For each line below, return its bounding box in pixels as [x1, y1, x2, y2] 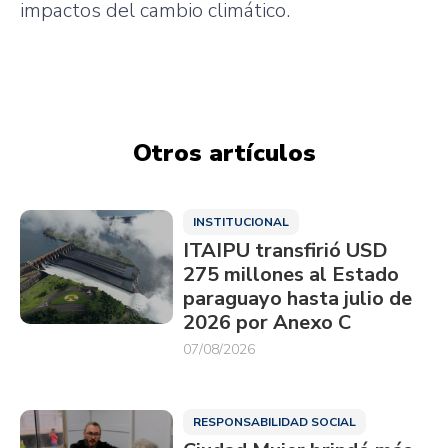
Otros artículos [132, 136, 316, 169]
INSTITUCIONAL [192, 213, 289, 230]
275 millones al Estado [182, 260, 399, 288]
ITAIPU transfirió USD [182, 236, 388, 264]
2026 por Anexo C [182, 308, 351, 336]
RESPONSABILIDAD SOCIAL [192, 413, 356, 430]
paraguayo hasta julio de [182, 284, 412, 312]
